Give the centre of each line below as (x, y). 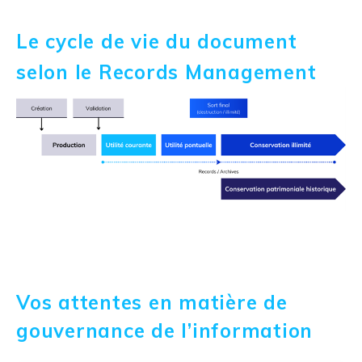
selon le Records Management (166, 72)
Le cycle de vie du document (157, 41)
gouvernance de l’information (164, 330)
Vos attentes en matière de (152, 302)
